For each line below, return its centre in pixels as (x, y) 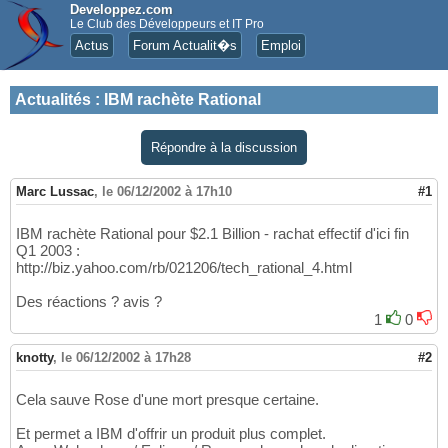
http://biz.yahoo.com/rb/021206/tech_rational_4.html (184, 268)
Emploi (281, 45)
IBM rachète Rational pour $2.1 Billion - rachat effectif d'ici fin (212, 234)
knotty (34, 358)
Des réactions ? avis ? (89, 302)
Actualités (53, 99)
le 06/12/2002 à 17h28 (126, 358)
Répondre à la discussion (224, 147)
